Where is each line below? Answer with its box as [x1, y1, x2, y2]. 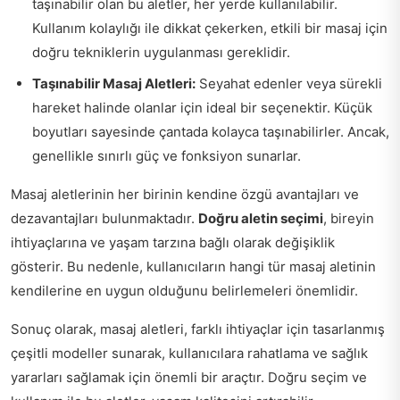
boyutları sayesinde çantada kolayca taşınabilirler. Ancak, [32, 122, 389, 140]
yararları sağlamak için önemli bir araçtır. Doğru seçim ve [11, 368, 367, 386]
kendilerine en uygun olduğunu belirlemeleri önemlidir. [11, 281, 358, 299]
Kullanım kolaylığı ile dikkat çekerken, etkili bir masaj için [32, 19, 387, 37]
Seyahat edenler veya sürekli [196, 74, 382, 92]
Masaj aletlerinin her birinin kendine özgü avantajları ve [11, 185, 359, 203]
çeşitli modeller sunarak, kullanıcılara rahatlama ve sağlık [11, 344, 368, 362]
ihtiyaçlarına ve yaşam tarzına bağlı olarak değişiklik [11, 233, 335, 251]
